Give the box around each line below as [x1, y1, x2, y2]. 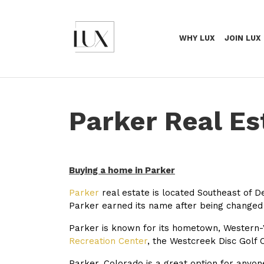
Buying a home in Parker [69, 165, 175, 176]
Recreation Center [69, 236, 147, 246]
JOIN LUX [225, 34, 261, 42]
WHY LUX [179, 34, 214, 42]
